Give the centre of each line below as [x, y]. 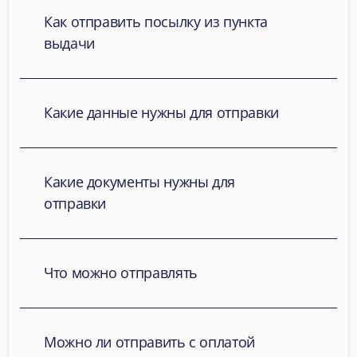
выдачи [69, 43]
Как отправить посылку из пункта [156, 22]
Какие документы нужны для [139, 182]
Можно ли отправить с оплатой [149, 342]
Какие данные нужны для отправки [161, 112]
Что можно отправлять [121, 273]
